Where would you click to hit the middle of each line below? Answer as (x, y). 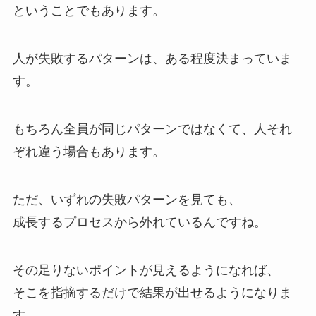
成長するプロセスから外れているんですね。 (139, 222)
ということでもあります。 (89, 11)
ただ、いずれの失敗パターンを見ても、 (127, 199)
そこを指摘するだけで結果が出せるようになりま (152, 292)
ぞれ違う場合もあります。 (89, 151)
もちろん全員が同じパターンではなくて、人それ (152, 129)
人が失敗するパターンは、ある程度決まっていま (152, 59)
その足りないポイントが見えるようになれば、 (146, 270)
